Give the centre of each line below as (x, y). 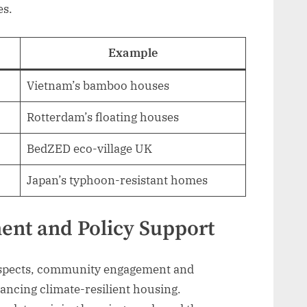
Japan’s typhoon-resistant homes (117, 180)
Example (133, 52)
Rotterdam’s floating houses (102, 117)
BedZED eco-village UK (89, 148)
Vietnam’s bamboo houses (98, 85)
